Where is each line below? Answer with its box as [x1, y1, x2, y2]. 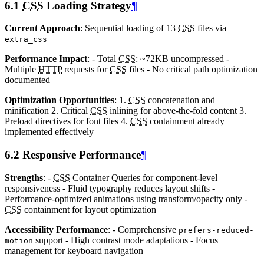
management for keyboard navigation [5, 245, 143, 256]
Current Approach [5, 23, 80, 34]
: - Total [87, 54, 118, 64]
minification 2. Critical [5, 105, 90, 116]
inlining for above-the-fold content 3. [107, 105, 246, 116]
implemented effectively [5, 127, 94, 137]
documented [5, 75, 50, 85]
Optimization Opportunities [5, 95, 114, 105]
